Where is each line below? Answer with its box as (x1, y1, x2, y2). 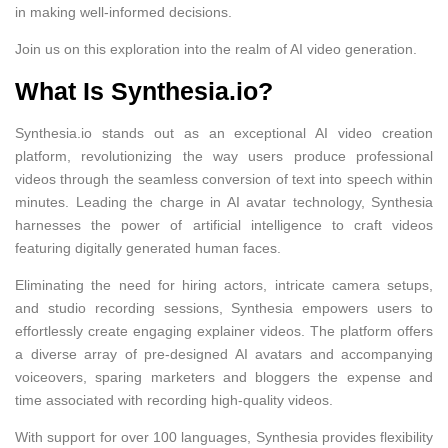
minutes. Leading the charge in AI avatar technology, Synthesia (15, 193, 433, 210)
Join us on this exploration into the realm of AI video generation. (15, 41, 417, 58)
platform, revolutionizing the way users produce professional (15, 147, 433, 164)
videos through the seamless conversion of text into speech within (15, 170, 433, 187)
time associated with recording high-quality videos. (15, 391, 333, 408)
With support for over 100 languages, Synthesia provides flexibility (15, 429, 433, 446)
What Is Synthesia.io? (15, 76, 273, 105)
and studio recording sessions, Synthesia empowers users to (15, 299, 433, 316)
